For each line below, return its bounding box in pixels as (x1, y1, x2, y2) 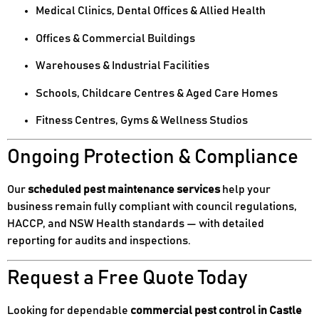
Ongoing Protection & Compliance (7, 147, 298, 168)
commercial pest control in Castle (130, 304, 302, 316)
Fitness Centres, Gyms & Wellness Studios (36, 115, 248, 127)
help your (220, 184, 271, 196)
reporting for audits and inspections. (7, 235, 191, 247)
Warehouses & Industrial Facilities (36, 60, 209, 72)
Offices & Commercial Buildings (36, 32, 195, 44)
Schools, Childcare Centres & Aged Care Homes (36, 87, 278, 99)
